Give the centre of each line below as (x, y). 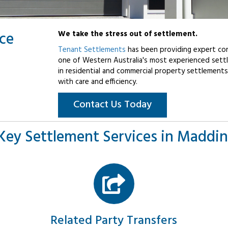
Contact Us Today (112, 105)
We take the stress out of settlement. (128, 34)
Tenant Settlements (92, 50)
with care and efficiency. (98, 82)
